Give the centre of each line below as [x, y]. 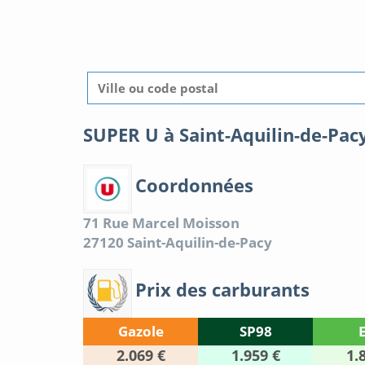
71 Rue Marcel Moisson [161, 223]
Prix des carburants [222, 289]
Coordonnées [194, 185]
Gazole [141, 332]
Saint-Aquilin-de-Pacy [200, 243]
